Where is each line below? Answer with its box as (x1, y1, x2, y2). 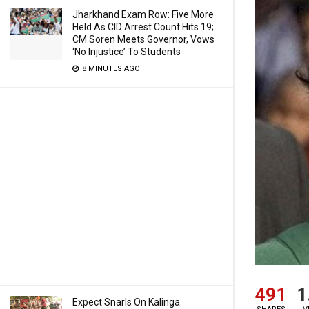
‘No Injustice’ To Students (72, 46, 181, 57)
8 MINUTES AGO (80, 64, 140, 73)
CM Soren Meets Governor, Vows (72, 34, 215, 45)
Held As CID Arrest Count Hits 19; (72, 21, 214, 32)
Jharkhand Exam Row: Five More (72, 9, 214, 20)
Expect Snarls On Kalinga (72, 297, 180, 308)
